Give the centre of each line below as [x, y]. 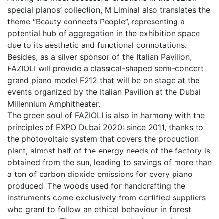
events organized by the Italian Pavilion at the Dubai [104, 92]
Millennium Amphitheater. [54, 103]
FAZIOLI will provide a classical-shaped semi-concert [106, 68]
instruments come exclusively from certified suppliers [107, 197]
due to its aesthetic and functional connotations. [97, 45]
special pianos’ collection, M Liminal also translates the [109, 10]
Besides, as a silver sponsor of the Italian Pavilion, [99, 56]
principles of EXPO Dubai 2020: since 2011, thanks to [105, 127]
